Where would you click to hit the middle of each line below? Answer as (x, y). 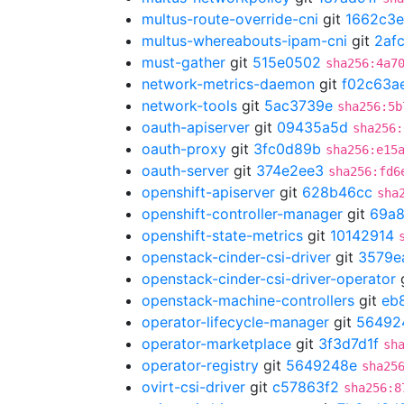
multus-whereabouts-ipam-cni (244, 41)
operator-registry (200, 365)
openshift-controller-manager (242, 214)
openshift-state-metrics (222, 235)
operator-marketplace (216, 344)
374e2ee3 (290, 170)
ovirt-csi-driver (193, 387)
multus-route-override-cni (230, 19)
